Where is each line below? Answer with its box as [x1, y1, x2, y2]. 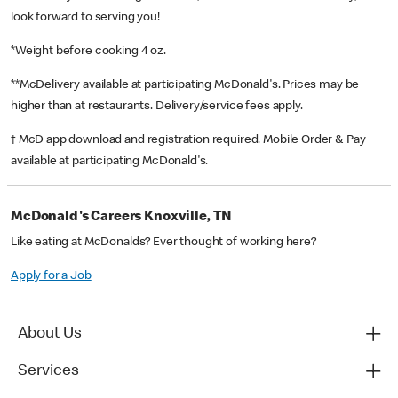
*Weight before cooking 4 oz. [11, 45, 169, 59]
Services [18, 363, 79, 380]
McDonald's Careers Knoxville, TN [11, 211, 233, 226]
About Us [18, 326, 82, 343]
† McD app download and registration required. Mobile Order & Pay [11, 134, 366, 147]
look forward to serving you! [11, 12, 160, 25]
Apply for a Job [11, 270, 92, 283]
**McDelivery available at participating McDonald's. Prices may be [11, 79, 360, 92]
